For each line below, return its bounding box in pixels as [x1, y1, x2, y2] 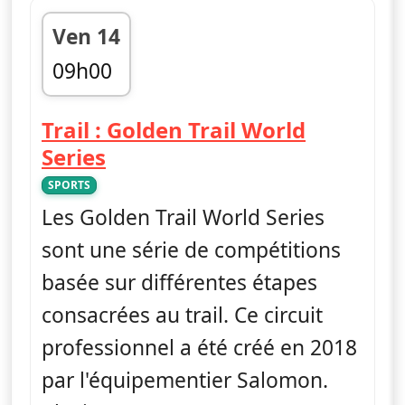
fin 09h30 [52, 88, 142, 117]
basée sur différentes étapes [42, 268, 317, 297]
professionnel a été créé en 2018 [42, 333, 357, 362]
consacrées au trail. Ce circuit [42, 300, 323, 329]
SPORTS [48, 176, 90, 193]
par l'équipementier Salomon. [42, 365, 328, 394]
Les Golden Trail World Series [42, 202, 325, 231]
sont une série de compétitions [42, 235, 341, 264]
